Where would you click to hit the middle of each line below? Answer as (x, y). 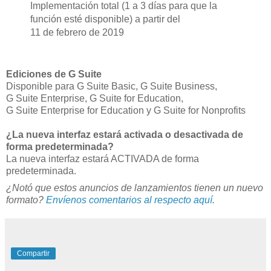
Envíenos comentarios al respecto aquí (129, 200)
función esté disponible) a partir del (105, 19)
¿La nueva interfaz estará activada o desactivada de (125, 134)
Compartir (33, 253)
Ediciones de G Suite (54, 74)
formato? (26, 200)
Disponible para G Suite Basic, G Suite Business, (112, 86)
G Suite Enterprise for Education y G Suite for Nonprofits (126, 110)
